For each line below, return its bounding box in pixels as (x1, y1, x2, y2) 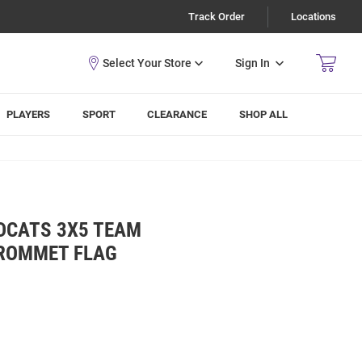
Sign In (235, 56, 270, 69)
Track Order (188, 11, 245, 23)
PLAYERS (6, 108, 51, 120)
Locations (291, 11, 336, 23)
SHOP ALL (239, 108, 288, 120)
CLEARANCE (147, 108, 208, 120)
